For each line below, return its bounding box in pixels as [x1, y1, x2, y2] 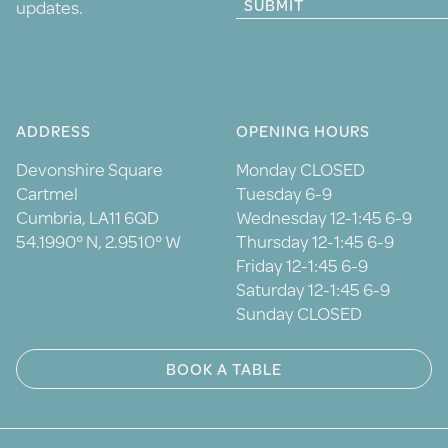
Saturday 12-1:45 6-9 [236, 276, 390, 303]
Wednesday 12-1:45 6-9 [236, 204, 412, 231]
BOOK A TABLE [166, 357, 282, 381]
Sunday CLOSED [236, 300, 362, 327]
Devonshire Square [16, 156, 163, 183]
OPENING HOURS [236, 119, 370, 143]
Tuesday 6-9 [236, 180, 332, 207]
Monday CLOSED [236, 156, 365, 183]
